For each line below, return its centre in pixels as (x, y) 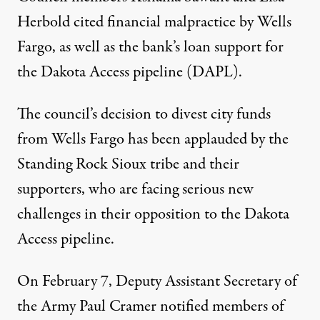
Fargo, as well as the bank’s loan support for (150, 47)
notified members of (220, 306)
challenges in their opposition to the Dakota (153, 214)
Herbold (44, 22)
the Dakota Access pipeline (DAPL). (130, 72)
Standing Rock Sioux (82, 164)
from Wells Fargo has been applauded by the (153, 139)
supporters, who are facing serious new (135, 189)
